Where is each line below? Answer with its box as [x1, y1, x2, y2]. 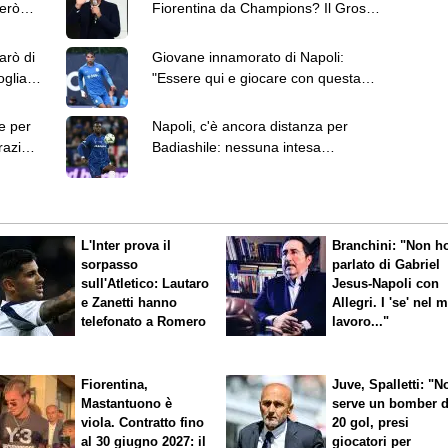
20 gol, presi [332, 414, 410, 430]
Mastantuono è [81, 395, 173, 411]
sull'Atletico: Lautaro [81, 276, 210, 292]
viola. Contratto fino [81, 414, 205, 430]
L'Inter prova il [81, 238, 172, 254]
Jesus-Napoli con [332, 276, 440, 292]
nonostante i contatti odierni [151, 160, 327, 177]
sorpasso [81, 257, 139, 273]
